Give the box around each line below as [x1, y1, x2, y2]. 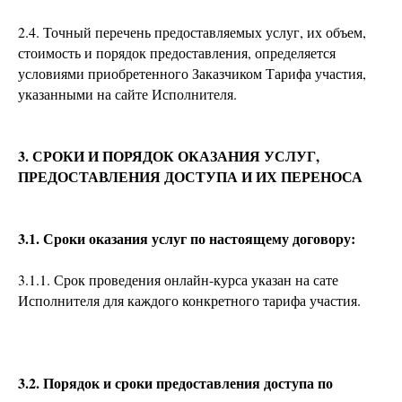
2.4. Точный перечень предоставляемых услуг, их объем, [18, 22, 366, 41]
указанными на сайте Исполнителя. [18, 84, 237, 103]
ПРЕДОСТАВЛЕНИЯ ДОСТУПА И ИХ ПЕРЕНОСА [18, 166, 363, 187]
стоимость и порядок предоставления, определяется [18, 43, 336, 62]
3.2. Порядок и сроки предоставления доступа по [18, 372, 333, 393]
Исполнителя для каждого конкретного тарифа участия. [18, 291, 361, 310]
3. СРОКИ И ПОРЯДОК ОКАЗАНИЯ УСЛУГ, [18, 145, 319, 166]
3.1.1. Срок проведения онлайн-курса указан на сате [18, 270, 338, 289]
